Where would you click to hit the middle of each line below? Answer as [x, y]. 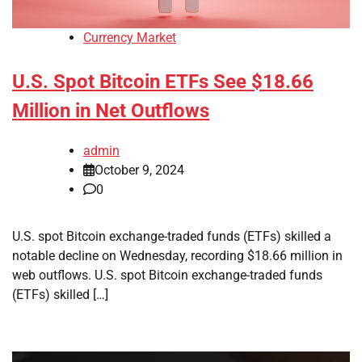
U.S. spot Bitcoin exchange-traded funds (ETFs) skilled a [172, 237]
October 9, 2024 [139, 170]
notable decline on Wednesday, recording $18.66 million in [177, 256]
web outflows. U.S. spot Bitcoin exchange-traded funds [167, 276]
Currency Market [130, 38]
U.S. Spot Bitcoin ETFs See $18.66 [163, 82]
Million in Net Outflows [111, 111]
